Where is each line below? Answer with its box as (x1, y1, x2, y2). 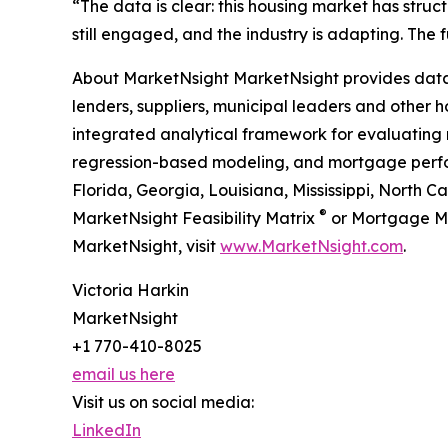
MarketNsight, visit (72, 236, 220, 257)
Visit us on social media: (72, 392, 254, 413)
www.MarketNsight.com (220, 236, 403, 257)
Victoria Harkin (72, 280, 189, 301)
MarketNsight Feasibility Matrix (72, 208, 319, 229)
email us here (72, 364, 175, 385)
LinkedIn (72, 420, 141, 441)
